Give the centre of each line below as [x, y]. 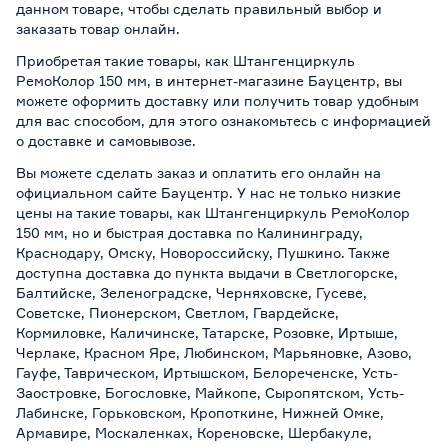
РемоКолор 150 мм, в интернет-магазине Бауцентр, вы [209, 80]
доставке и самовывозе [110, 140]
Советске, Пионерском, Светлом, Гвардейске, [177, 312]
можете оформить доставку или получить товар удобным [217, 100]
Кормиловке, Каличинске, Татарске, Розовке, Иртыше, [207, 332]
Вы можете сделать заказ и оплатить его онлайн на [198, 172]
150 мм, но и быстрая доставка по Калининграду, [189, 232]
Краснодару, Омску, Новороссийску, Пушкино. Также [203, 252]
